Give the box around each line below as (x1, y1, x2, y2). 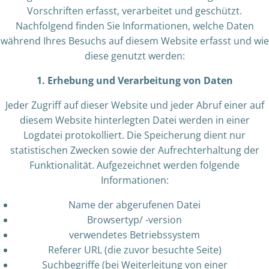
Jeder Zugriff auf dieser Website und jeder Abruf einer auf (5, 98, 264, 112)
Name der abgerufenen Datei (68, 198, 201, 211)
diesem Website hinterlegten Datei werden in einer (19, 113, 250, 127)
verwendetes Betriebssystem (69, 228, 200, 241)
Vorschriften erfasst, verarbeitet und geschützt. (27, 4, 242, 17)
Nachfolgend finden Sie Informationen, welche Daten (15, 19, 254, 32)
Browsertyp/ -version (87, 213, 182, 226)
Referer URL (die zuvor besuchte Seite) (47, 243, 222, 256)
